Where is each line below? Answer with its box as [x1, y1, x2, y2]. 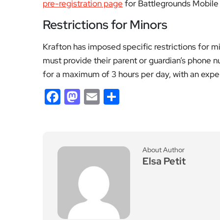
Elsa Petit [142, 155, 186, 167]
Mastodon [80, 86, 152, 107]
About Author [142, 145, 185, 154]
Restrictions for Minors [43, 17, 167, 33]
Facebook [60, 86, 131, 107]
